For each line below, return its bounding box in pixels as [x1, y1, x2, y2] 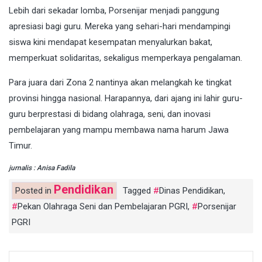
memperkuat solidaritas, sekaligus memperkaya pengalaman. [9, 52, 242, 63]
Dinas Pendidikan [159, 185, 223, 196]
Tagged [123, 185, 153, 196]
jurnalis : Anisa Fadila [9, 163, 75, 172]
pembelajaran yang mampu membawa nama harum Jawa [9, 124, 229, 135]
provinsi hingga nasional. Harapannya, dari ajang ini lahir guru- [9, 92, 243, 104]
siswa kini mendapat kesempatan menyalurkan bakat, [9, 36, 212, 47]
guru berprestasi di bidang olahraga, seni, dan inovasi [9, 108, 211, 119]
